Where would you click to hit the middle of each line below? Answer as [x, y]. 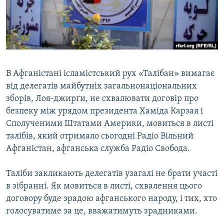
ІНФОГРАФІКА [37, 63]
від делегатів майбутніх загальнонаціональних [101, 86]
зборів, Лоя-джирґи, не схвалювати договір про [102, 99]
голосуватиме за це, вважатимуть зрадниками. [102, 211]
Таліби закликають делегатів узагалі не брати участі [112, 174]
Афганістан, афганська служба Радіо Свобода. [98, 149]
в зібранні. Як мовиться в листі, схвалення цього [104, 186]
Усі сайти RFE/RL [49, 109]
